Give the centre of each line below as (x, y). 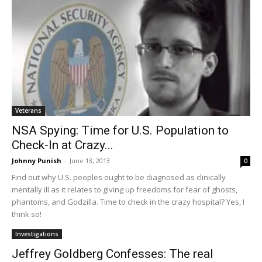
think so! (27, 214)
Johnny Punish (37, 161)
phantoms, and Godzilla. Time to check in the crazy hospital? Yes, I (128, 202)
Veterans (28, 111)
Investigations (37, 234)
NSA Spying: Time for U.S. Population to (120, 131)
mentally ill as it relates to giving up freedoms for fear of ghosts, (125, 190)
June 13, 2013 (90, 161)
